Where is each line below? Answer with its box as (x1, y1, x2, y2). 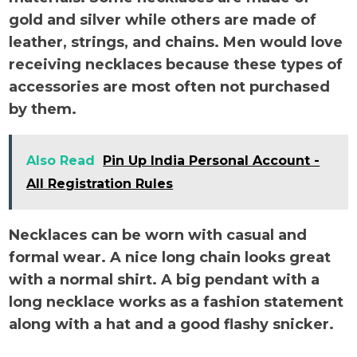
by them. (9, 100, 81, 118)
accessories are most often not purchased (9, 78, 331, 96)
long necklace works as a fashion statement (9, 293, 344, 311)
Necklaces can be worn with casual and (9, 226, 308, 244)
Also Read (26, 153, 96, 168)
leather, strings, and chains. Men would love (9, 33, 343, 51)
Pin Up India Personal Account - (103, 153, 320, 168)
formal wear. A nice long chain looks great (9, 249, 331, 266)
